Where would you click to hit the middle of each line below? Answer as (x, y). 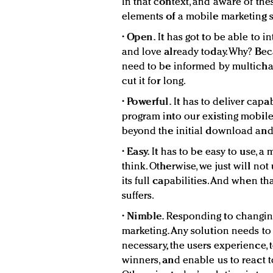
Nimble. (145, 217)
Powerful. (149, 102)
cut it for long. (154, 82)
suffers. (138, 196)
